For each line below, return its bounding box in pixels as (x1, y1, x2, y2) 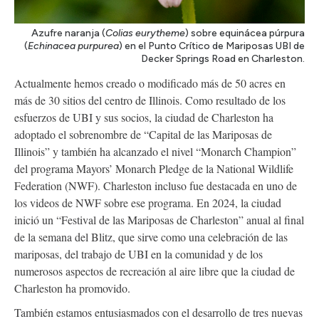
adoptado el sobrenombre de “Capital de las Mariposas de (14, 127, 272, 142)
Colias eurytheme (105, 27, 185, 40)
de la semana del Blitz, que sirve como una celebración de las (14, 229, 288, 245)
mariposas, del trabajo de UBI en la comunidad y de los (14, 246, 263, 262)
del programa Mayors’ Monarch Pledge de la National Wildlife (14, 161, 293, 177)
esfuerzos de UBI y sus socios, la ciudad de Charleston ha (14, 110, 273, 125)
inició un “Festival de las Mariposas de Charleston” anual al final (14, 212, 304, 228)
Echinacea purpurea (28, 40, 119, 53)
